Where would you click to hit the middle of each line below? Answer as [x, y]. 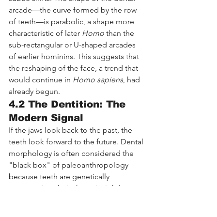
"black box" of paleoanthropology [70, 165]
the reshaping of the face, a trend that [74, 68]
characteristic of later [45, 33]
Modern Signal [46, 118]
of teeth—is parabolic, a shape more [72, 22]
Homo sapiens [98, 80]
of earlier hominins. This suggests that [75, 57]
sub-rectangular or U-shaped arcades [73, 45]
